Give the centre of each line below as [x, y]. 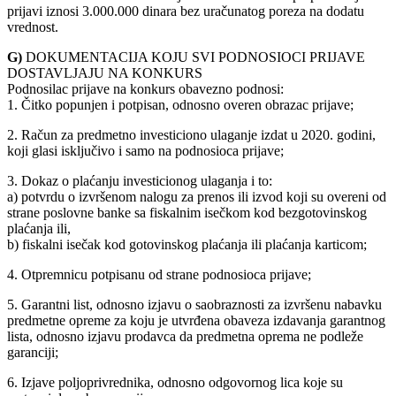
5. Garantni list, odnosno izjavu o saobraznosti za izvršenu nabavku [194, 304]
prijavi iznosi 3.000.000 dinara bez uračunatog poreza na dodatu [186, 11]
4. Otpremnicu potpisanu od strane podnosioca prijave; [159, 274]
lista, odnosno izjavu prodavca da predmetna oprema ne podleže [185, 336]
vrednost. [33, 27]
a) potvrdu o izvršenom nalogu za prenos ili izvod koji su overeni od [197, 196]
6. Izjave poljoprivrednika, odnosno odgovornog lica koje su [175, 382]
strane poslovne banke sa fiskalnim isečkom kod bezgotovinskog [187, 212]
